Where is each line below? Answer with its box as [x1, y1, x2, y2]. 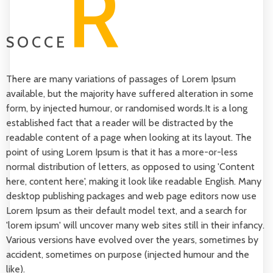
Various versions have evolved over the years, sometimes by [6, 234, 258, 246]
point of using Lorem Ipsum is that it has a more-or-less [6, 146, 238, 158]
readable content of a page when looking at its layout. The [6, 132, 252, 143]
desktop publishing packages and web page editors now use [6, 190, 257, 202]
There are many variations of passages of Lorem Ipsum [6, 73, 236, 85]
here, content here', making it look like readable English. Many [6, 175, 261, 187]
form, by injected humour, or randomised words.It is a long [6, 102, 247, 114]
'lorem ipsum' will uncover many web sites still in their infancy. [6, 219, 264, 231]
